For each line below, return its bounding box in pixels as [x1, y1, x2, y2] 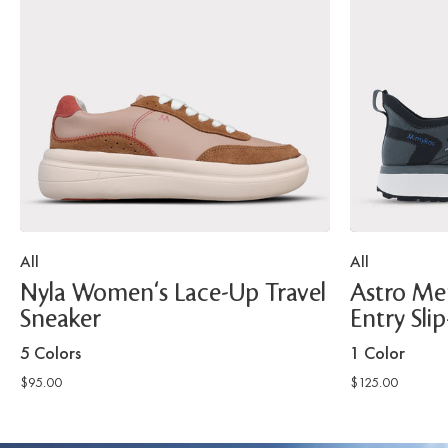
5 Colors [20, 341, 81, 365]
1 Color [350, 341, 405, 365]
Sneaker [20, 308, 101, 333]
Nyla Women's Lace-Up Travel [20, 282, 326, 307]
